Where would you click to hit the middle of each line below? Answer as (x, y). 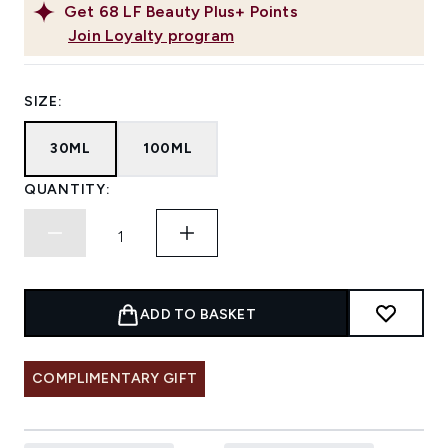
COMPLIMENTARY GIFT (115, 379)
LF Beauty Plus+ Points (210, 12)
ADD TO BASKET (198, 315)
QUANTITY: (67, 190)
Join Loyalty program (151, 36)
